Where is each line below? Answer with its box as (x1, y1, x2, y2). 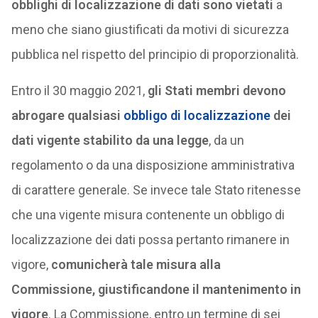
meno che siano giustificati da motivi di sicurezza (11, 22, 289, 37)
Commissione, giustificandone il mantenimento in (11, 282, 301, 297)
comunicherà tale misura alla (48, 257, 221, 272)
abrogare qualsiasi (11, 108, 124, 123)
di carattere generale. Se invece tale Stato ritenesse (11, 182, 301, 197)
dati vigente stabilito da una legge (11, 133, 209, 148)
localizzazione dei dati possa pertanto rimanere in (11, 232, 290, 247)
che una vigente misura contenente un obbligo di (11, 207, 285, 222)
